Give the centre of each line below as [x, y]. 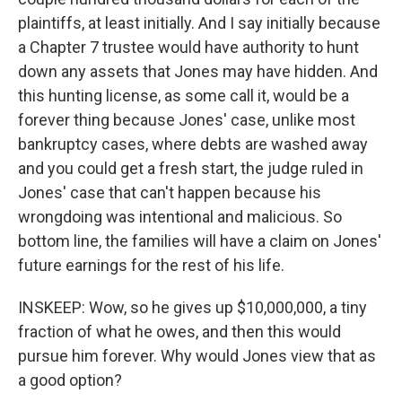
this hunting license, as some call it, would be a [184, 96]
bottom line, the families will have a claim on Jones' [200, 241]
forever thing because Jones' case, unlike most [187, 120]
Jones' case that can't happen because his [170, 192]
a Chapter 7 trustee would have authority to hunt [188, 47]
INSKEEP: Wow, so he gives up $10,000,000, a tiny [192, 307]
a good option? [70, 380]
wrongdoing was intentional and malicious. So [180, 217]
